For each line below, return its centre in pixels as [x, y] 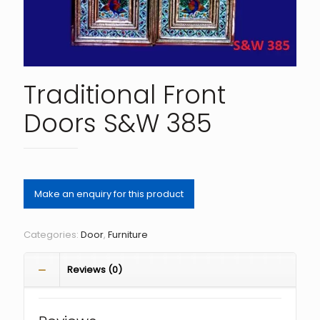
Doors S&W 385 [117, 123]
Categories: [52, 235]
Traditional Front [125, 95]
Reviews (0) [95, 270]
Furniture [128, 235]
